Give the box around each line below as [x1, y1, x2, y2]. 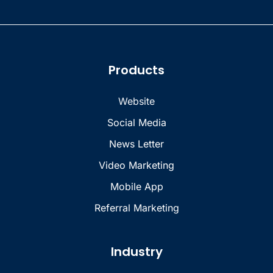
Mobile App [110, 180, 163, 193]
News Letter [109, 138, 164, 151]
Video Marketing [99, 159, 174, 172]
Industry [110, 243, 163, 261]
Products [108, 62, 165, 79]
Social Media [107, 116, 166, 129]
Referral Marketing [94, 202, 179, 214]
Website [118, 95, 155, 108]
